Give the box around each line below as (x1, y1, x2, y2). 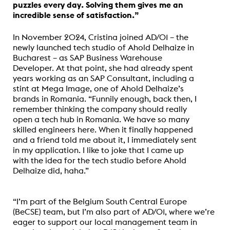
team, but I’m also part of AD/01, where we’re (43, 206, 215, 217)
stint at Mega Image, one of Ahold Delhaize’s (13, 83, 184, 93)
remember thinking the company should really (13, 103, 187, 114)
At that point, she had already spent (56, 62, 193, 73)
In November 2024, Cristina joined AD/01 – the (13, 31, 188, 42)
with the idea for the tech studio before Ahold (13, 155, 186, 165)
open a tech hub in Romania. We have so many (13, 113, 189, 124)
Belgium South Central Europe (73, 196, 187, 206)
